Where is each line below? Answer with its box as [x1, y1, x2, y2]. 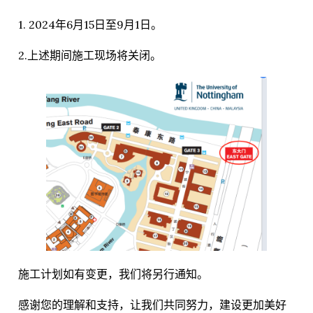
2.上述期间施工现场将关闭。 [18, 48, 161, 62]
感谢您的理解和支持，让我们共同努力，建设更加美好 [18, 297, 286, 312]
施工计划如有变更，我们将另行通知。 [18, 266, 208, 281]
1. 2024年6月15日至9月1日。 [18, 17, 162, 31]
